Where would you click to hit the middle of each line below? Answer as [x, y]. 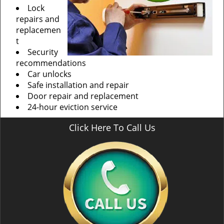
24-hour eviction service [72, 107]
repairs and [38, 19]
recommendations [51, 63]
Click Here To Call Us [112, 127]
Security [43, 52]
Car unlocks [49, 74]
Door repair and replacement [83, 96]
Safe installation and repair [78, 85]
